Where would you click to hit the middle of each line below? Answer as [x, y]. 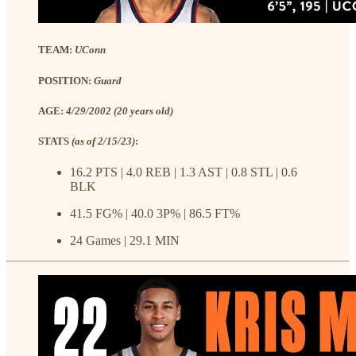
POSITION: [65, 80]
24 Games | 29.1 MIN [125, 241]
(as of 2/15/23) [103, 141]
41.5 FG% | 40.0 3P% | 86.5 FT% [155, 214]
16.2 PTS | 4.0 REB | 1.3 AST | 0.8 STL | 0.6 [184, 172]
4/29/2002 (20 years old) [120, 110]
